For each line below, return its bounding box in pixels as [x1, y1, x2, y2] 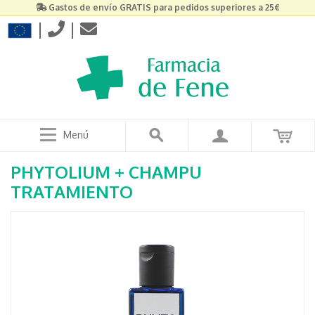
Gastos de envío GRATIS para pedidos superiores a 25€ [49, 2, 279, 13]
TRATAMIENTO [11, 181, 133, 202]
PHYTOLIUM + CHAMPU [11, 161, 202, 183]
